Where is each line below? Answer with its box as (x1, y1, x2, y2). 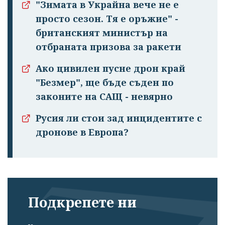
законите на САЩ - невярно (36, 90, 173, 103)
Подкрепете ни (28, 193, 137, 212)
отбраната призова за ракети (36, 41, 181, 53)
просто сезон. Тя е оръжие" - (36, 13, 178, 25)
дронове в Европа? (36, 126, 129, 139)
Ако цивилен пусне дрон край (36, 62, 185, 75)
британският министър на (36, 27, 168, 39)
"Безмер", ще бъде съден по (36, 76, 174, 89)
